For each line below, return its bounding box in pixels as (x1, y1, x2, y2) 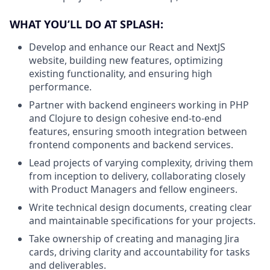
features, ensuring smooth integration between (29, 124, 247, 138)
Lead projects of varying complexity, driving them (29, 155, 253, 169)
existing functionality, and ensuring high (29, 66, 212, 80)
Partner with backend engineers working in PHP (29, 98, 249, 111)
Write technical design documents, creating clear (29, 200, 252, 214)
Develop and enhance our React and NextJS (29, 40, 225, 54)
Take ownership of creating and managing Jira (29, 231, 239, 245)
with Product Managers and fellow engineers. (29, 182, 237, 196)
